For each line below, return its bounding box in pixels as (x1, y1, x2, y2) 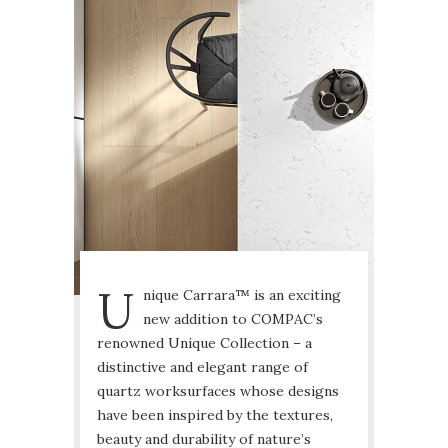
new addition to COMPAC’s (143, 310, 323, 329)
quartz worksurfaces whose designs (97, 382, 339, 401)
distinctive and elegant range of (97, 358, 308, 377)
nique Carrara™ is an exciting (143, 286, 341, 305)
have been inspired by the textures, (97, 406, 333, 425)
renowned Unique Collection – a (97, 334, 312, 353)
